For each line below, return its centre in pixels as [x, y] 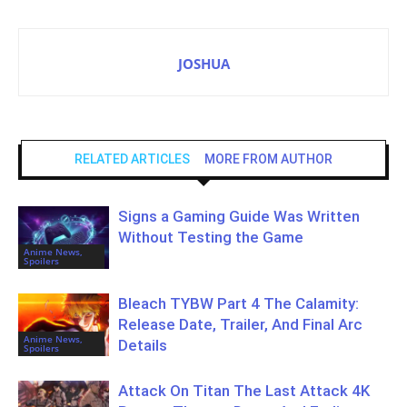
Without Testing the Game [211, 237]
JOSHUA [203, 63]
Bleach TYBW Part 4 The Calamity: [238, 303]
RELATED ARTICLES [132, 159]
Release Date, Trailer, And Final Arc [240, 324]
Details [143, 345]
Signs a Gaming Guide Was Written [239, 216]
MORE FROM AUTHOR [268, 159]
